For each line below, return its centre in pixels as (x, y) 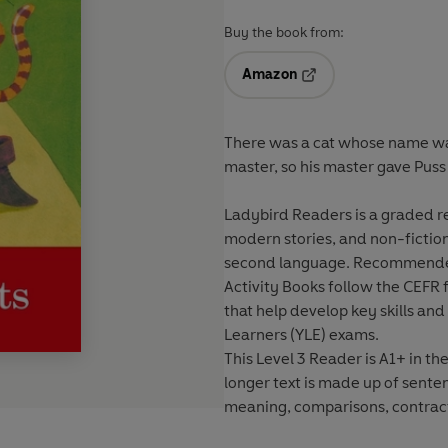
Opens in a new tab (364, 89)
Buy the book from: (284, 33)
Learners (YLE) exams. (301, 335)
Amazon (269, 75)
